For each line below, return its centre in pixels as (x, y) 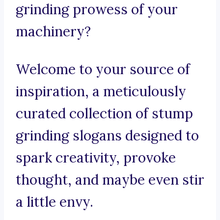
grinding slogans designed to (107, 136)
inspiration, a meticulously (101, 92)
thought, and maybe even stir (110, 180)
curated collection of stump (104, 114)
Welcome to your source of (103, 69)
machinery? (53, 32)
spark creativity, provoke (96, 158)
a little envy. (55, 202)
